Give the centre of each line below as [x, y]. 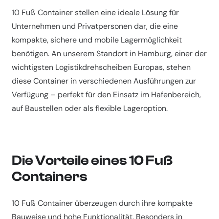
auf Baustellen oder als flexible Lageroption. [90, 109]
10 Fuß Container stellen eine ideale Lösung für [95, 13]
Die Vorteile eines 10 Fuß [92, 161]
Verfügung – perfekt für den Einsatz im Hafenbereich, [106, 95]
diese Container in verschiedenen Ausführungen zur [104, 81]
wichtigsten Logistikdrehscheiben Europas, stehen [101, 67]
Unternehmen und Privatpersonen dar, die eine [95, 26]
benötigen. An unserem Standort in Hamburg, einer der [109, 54]
